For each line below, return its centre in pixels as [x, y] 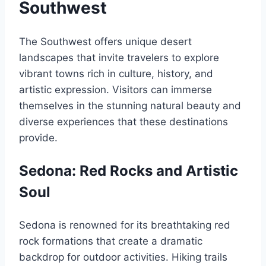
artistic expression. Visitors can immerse [115, 90]
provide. [38, 138]
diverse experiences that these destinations [123, 122]
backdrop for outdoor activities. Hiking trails [123, 257]
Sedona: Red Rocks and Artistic [129, 171]
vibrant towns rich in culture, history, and [116, 74]
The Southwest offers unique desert [105, 42]
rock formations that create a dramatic [111, 241]
